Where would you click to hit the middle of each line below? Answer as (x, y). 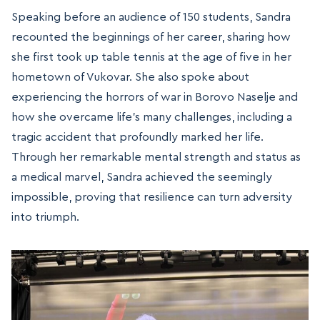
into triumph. (45, 217)
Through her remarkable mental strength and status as (156, 157)
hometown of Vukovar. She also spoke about (130, 77)
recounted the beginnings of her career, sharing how (151, 37)
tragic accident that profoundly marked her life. (137, 137)
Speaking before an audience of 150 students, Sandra (151, 17)
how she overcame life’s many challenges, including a (152, 117)
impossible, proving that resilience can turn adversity (152, 197)
